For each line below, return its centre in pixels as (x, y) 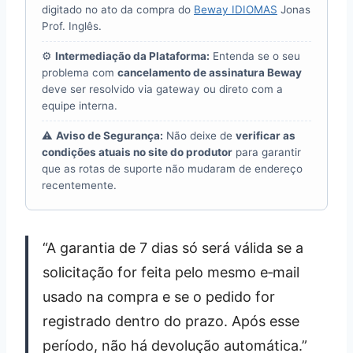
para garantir (267, 152)
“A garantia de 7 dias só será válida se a (173, 247)
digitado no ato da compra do (118, 9)
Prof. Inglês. (72, 26)
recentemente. (79, 185)
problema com (80, 72)
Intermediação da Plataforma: (132, 56)
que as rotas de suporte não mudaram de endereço (172, 168)
